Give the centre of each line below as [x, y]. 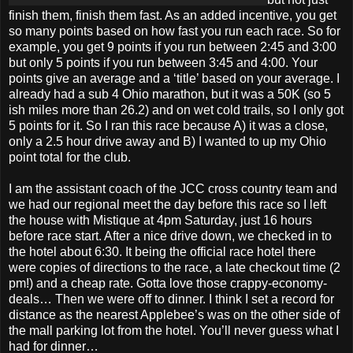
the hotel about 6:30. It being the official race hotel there [162, 251]
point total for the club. [70, 157]
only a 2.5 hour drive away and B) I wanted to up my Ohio [167, 141]
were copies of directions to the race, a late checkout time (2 [175, 267]
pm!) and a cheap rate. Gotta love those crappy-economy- [168, 283]
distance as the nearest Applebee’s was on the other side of [174, 314]
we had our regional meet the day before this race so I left [167, 204]
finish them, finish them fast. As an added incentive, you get [173, 15]
